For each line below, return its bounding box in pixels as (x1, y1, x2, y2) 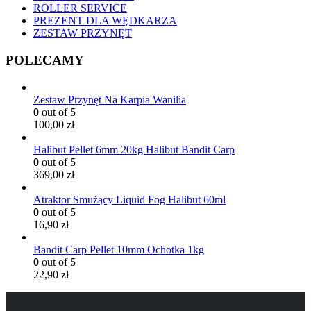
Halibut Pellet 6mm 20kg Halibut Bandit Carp (33, 143, 235, 155)
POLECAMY (6, 53, 84, 68)
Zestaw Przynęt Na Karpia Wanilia (33, 93, 186, 106)
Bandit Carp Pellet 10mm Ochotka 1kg (33, 243, 204, 255)
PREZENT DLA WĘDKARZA (33, 15, 177, 27)
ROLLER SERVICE (33, 2, 127, 15)
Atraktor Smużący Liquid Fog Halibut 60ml (33, 193, 226, 205)
